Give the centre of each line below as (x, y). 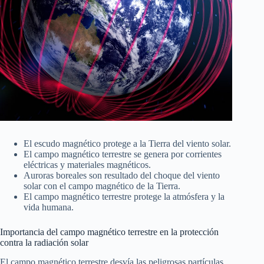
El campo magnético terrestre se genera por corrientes (123, 154)
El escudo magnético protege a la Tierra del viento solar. (127, 144)
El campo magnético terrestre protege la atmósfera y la (124, 197)
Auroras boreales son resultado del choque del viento (122, 176)
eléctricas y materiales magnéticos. (87, 165)
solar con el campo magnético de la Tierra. (102, 186)
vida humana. (49, 207)
